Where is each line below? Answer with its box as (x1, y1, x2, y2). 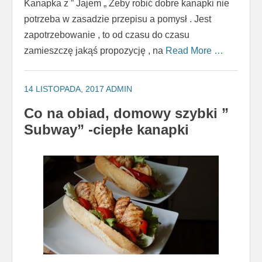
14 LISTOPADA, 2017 (24, 84, 104, 94)
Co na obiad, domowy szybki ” (24, 105, 229, 122)
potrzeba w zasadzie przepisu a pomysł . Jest (24, 14, 211, 25)
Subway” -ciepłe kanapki (24, 122, 189, 138)
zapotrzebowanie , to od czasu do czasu (24, 30, 189, 40)
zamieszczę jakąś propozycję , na (24, 46, 166, 56)
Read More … (166, 46, 223, 56)
